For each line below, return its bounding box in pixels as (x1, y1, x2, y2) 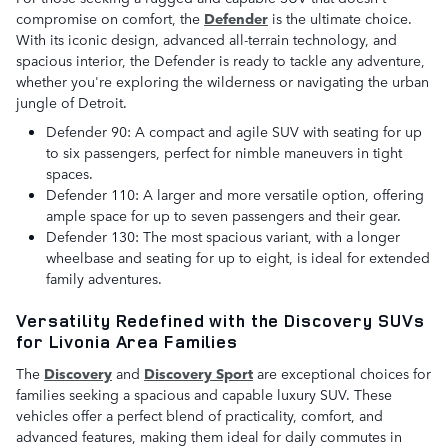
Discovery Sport (144, 362, 253, 383)
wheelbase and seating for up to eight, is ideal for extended (46, 247, 430, 268)
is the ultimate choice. (272, 8, 412, 29)
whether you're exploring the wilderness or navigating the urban (16, 71, 429, 92)
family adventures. (46, 268, 162, 289)
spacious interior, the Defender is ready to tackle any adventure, (16, 50, 425, 71)
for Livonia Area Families (16, 330, 238, 354)
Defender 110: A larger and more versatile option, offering (46, 184, 424, 205)
